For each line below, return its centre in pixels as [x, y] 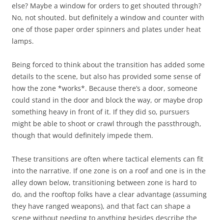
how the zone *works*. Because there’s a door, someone [105, 88]
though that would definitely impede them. [82, 135]
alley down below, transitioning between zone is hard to [104, 182]
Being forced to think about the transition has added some [108, 64]
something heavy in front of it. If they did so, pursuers [101, 111]
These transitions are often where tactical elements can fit [108, 159]
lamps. [23, 41]
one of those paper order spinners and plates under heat [106, 29]
